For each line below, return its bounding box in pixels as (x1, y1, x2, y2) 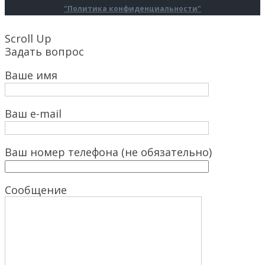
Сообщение (5, 183, 67, 198)
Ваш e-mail (5, 106, 62, 121)
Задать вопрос (5, 44, 84, 59)
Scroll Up (5, 31, 51, 46)
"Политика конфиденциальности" (64, 4, 201, 14)
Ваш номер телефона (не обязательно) (5, 145, 212, 160)
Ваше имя (5, 68, 57, 83)
